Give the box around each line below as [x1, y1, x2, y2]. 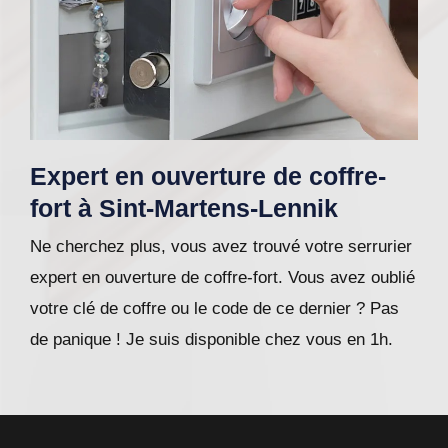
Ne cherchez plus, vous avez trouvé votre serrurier [30, 237, 412, 257]
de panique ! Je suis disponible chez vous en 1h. [30, 330, 393, 350]
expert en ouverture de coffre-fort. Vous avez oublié [30, 268, 415, 288]
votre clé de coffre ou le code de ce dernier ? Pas [30, 299, 399, 319]
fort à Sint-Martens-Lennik [30, 194, 338, 223]
